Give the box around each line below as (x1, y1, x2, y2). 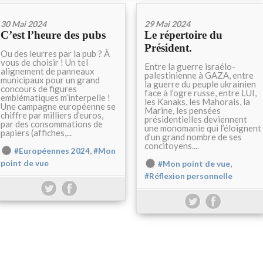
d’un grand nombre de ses (144, 131, 242, 142)
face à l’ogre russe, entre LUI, (144, 87, 257, 98)
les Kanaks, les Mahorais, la (144, 96, 250, 107)
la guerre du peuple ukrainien (144, 79, 256, 89)
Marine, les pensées (144, 105, 221, 116)
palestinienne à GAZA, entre (144, 70, 254, 80)
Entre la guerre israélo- (144, 61, 235, 72)
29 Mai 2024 (144, 19, 190, 29)
